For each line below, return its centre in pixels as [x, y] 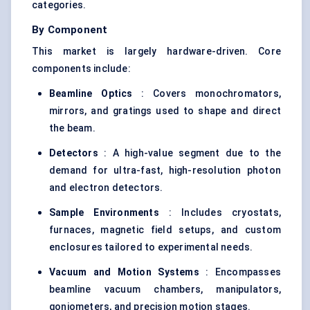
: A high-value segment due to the [189, 153]
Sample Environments [104, 213]
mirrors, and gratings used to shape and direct [165, 111]
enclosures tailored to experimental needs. [151, 247]
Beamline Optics [91, 94]
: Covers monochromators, [207, 94]
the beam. [72, 128]
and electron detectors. [106, 188]
